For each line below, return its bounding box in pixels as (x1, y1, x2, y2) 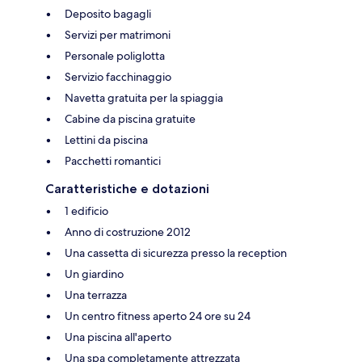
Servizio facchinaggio (65, 69, 171, 84)
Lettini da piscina (65, 132, 148, 147)
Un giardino (65, 266, 124, 281)
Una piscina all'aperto (65, 329, 171, 344)
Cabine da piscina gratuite (65, 111, 196, 126)
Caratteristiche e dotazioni (45, 180, 209, 196)
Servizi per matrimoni (65, 27, 170, 42)
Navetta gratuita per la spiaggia (65, 90, 223, 105)
